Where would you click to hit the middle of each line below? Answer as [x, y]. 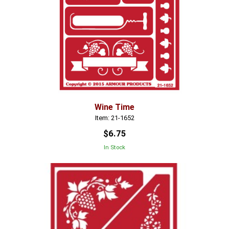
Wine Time [114, 107]
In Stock [114, 147]
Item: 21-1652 [114, 118]
